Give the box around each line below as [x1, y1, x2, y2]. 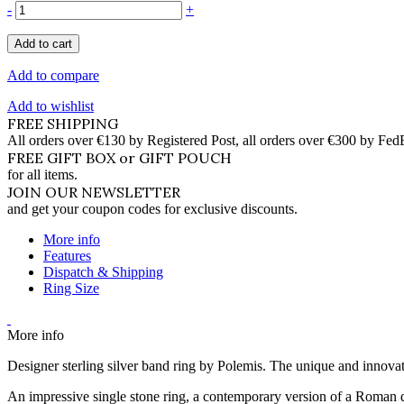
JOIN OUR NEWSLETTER [7, 183, 180, 201]
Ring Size [43, 280, 99, 296]
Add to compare [7, 68, 99, 83]
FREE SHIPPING [7, 115, 118, 133]
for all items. [7, 167, 78, 182]
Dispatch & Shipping [43, 264, 163, 280]
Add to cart [14, 37, 72, 50]
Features [43, 248, 91, 263]
